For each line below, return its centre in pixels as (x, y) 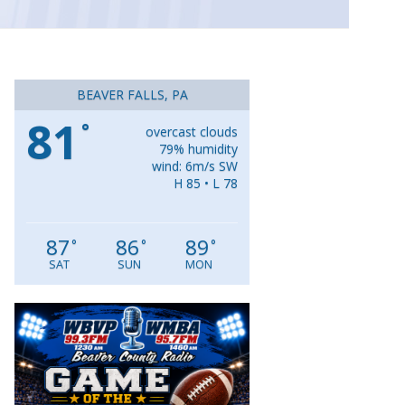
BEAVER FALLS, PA (132, 95)
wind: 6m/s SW (195, 166)
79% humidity (198, 149)
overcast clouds (192, 132)
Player (292, 336)
